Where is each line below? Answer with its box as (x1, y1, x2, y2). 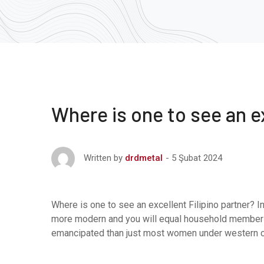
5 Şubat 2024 (171, 152, 222, 163)
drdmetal (125, 153, 163, 163)
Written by (84, 153, 123, 163)
